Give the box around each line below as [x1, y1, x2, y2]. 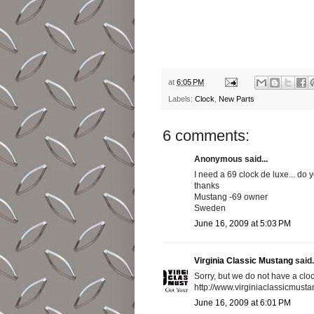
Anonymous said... [194, 153, 268, 164]
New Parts [219, 94, 254, 103]
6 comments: [163, 126, 250, 144]
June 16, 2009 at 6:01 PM [194, 297, 291, 308]
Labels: [168, 94, 195, 103]
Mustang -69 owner [194, 191, 268, 202]
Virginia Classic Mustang [194, 255, 293, 266]
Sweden [194, 203, 226, 213]
